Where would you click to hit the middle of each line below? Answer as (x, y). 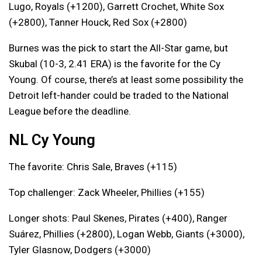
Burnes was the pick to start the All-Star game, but (118, 48)
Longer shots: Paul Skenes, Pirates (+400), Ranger (118, 218)
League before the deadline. (70, 111)
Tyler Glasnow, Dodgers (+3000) (80, 249)
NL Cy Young (52, 139)
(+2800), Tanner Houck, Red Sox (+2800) (98, 22)
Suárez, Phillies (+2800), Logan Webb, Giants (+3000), (127, 234)
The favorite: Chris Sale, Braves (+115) (93, 166)
